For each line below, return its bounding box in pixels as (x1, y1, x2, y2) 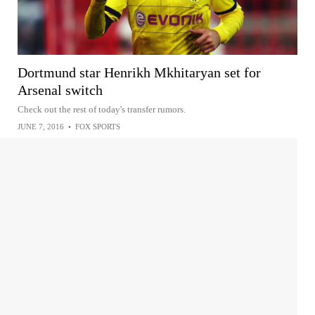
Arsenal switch (18, 82, 103, 98)
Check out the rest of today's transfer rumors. (18, 104, 186, 115)
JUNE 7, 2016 (18, 122, 64, 131)
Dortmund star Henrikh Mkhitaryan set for (18, 65, 261, 81)
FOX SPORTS (75, 122, 120, 131)
